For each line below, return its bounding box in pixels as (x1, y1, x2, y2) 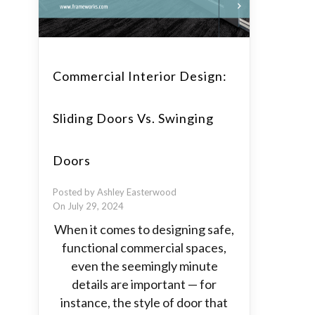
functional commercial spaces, (62, 240, 226, 255)
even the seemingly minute (70, 258, 218, 274)
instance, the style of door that (60, 295, 228, 310)
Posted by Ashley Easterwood (53, 186, 176, 198)
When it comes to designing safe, (54, 221, 234, 237)
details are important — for (72, 276, 217, 292)
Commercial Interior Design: (53, 68, 227, 84)
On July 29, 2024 (53, 200, 124, 212)
